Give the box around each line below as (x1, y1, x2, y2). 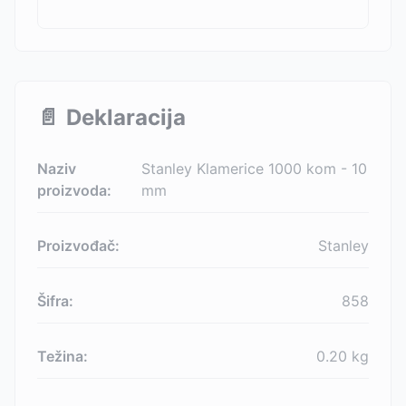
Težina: (37, 347, 88, 365)
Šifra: (37, 292, 73, 310)
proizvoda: (37, 181, 111, 199)
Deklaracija (66, 104, 186, 130)
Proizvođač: (37, 237, 120, 255)
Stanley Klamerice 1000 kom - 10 (140, 159, 367, 178)
